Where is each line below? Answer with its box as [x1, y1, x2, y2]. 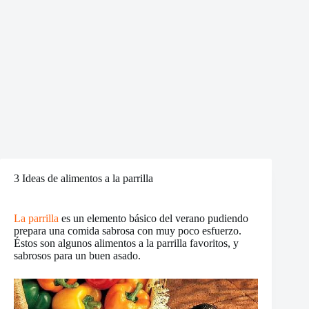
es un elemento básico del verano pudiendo [59, 212, 248, 224]
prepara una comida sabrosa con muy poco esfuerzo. [14, 225, 241, 237]
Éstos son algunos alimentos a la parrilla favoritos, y [14, 237, 239, 249]
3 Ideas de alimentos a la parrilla [14, 172, 153, 184]
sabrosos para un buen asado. [14, 250, 141, 261]
